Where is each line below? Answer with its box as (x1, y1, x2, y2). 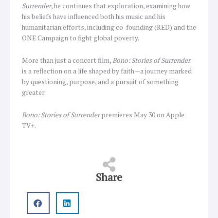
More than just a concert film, (22, 55, 112, 65)
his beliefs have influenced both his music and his (22, 12, 165, 21)
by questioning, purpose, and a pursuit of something (22, 77, 179, 86)
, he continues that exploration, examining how (51, 1, 190, 10)
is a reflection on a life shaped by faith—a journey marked (22, 66, 192, 75)
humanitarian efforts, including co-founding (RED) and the (22, 22, 196, 32)
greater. (22, 88, 46, 97)
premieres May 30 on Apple (100, 110, 184, 119)
